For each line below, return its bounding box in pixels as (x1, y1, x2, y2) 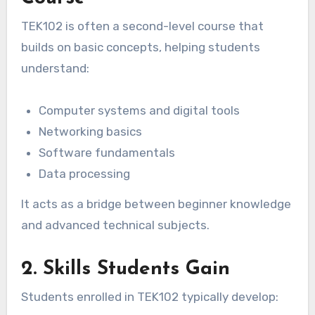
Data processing (39, 166, 131, 181)
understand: (20, 60, 89, 75)
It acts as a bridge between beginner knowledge (20, 196, 291, 211)
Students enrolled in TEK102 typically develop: (20, 290, 278, 304)
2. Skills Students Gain (20, 259, 230, 279)
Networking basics (39, 124, 143, 139)
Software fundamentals (39, 145, 176, 160)
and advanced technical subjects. (20, 217, 210, 232)
